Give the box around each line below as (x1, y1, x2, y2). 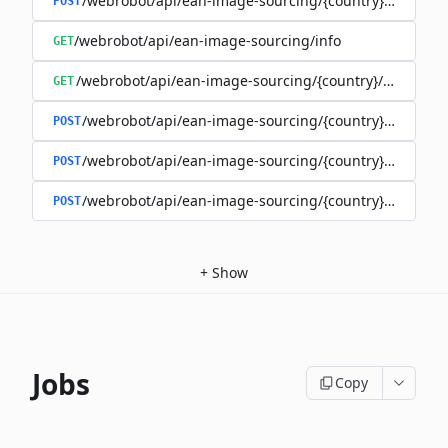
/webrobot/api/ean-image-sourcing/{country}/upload (81, 191, 436, 210)
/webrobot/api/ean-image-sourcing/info (74, 31, 341, 50)
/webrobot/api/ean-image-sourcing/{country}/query (81, 111, 428, 130)
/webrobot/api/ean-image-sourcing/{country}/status (75, 71, 424, 90)
